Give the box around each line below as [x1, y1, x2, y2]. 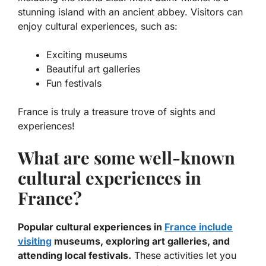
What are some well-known [18, 146, 235, 169]
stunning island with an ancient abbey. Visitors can [18, 6, 243, 18]
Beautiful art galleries [46, 63, 140, 75]
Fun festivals [46, 77, 102, 90]
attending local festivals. [18, 249, 131, 262]
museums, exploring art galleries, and [52, 235, 230, 248]
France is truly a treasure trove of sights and [18, 106, 216, 118]
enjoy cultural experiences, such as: [18, 20, 178, 33]
